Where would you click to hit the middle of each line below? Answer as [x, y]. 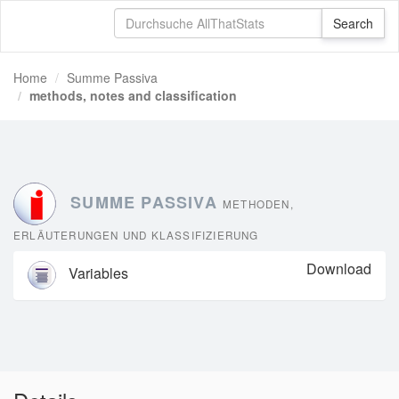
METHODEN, [258, 204]
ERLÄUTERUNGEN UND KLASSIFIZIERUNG [136, 235]
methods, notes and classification [133, 95]
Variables [97, 273]
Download [339, 269]
